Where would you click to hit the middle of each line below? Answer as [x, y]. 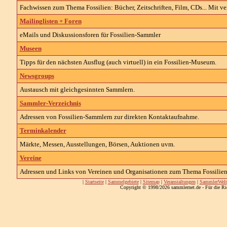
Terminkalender [43, 130]
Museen [30, 48]
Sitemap [151, 182]
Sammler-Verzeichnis [50, 103]
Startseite [94, 182]
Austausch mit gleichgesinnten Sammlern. [77, 89]
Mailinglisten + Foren [50, 21]
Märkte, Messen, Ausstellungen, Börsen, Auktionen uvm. [97, 144]
